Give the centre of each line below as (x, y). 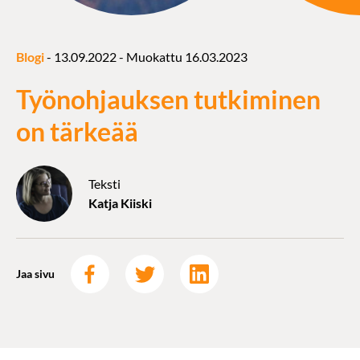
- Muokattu (151, 56)
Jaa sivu (35, 273)
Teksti (104, 183)
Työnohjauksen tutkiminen (168, 100)
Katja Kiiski (120, 202)
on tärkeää (77, 132)
